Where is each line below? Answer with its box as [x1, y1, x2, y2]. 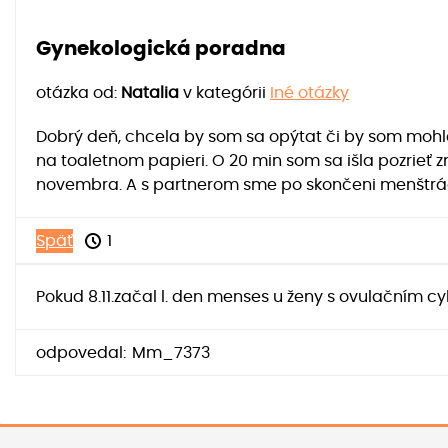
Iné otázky [270, 85, 349, 102]
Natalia [121, 85, 179, 102]
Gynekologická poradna [36, 39, 286, 60]
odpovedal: [36, 344, 126, 361]
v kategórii [183, 85, 270, 102]
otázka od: [36, 85, 121, 102]
